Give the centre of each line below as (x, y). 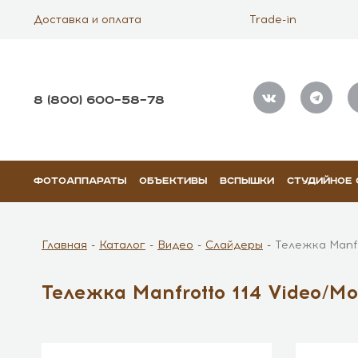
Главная (64, 245)
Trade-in (272, 20)
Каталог (122, 245)
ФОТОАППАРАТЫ (80, 181)
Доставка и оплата (87, 20)
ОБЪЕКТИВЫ (173, 181)
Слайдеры (234, 245)
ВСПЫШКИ (247, 181)
